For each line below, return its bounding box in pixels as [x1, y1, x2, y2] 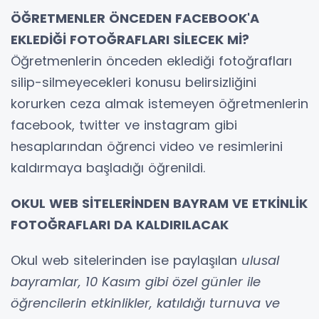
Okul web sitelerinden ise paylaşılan [11, 251, 241, 269]
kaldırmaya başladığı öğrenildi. [11, 158, 205, 177]
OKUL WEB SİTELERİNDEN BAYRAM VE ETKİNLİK [11, 194, 308, 212]
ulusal [241, 251, 279, 269]
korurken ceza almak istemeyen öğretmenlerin [11, 94, 308, 113]
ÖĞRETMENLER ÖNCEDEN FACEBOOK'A [11, 9, 259, 27]
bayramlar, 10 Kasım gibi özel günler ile [11, 272, 261, 291]
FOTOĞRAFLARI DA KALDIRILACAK [11, 215, 229, 234]
